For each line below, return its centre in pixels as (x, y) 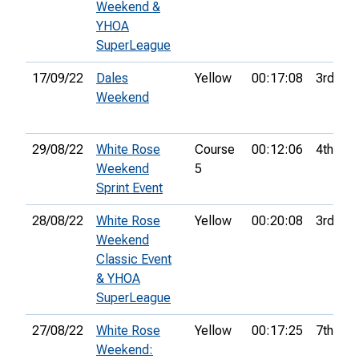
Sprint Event (129, 188)
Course (215, 150)
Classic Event (134, 260)
